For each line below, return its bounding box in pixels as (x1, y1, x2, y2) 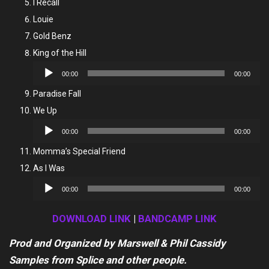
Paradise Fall (33, 89, 81, 98)
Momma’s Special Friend (33, 147, 125, 156)
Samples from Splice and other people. (9, 254, 187, 266)
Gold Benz (33, 31, 71, 41)
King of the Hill (33, 48, 86, 58)
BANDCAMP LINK (138, 213, 217, 225)
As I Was (33, 163, 65, 173)
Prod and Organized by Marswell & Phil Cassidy (9, 237, 226, 249)
